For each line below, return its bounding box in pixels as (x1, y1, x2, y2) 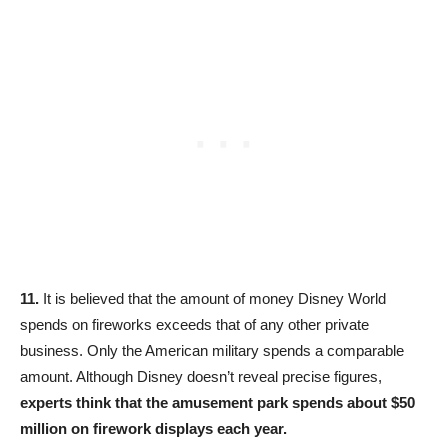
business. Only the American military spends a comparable (20, 342, 404, 360)
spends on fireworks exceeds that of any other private (20, 316, 369, 334)
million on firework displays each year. (20, 420, 287, 438)
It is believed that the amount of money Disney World (39, 290, 386, 308)
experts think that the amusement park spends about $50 (20, 394, 415, 412)
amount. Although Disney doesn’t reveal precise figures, (20, 368, 382, 386)
